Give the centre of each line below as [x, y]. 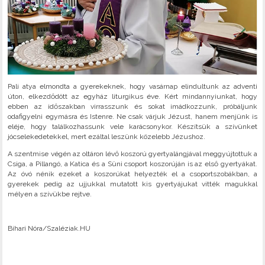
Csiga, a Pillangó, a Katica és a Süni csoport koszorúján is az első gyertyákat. [132, 164]
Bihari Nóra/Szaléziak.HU [49, 228]
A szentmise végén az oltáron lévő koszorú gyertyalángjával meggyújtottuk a [132, 153]
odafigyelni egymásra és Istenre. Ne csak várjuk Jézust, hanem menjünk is [132, 116]
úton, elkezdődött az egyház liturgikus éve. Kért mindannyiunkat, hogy [132, 96]
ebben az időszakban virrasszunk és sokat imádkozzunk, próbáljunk [132, 106]
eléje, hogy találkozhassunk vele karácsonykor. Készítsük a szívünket [132, 126]
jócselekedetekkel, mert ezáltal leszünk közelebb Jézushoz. [107, 136]
